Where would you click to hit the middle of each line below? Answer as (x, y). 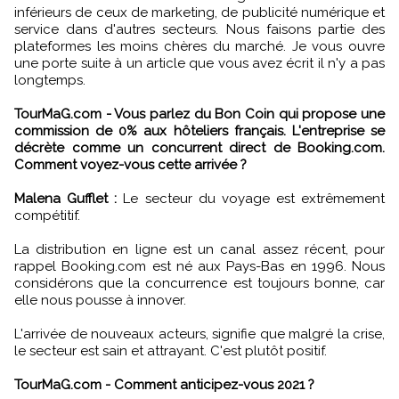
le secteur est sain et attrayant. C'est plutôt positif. (171, 350)
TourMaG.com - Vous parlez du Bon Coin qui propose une (199, 114)
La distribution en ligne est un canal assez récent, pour (199, 249)
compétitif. (47, 215)
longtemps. (50, 80)
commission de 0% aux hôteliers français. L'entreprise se (199, 130)
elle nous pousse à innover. (100, 300)
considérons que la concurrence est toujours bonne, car (199, 283)
